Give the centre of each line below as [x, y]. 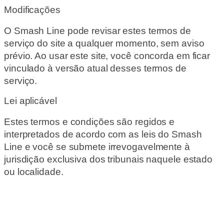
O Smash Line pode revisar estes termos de [97, 30]
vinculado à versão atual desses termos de [95, 68]
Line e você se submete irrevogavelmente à [97, 146]
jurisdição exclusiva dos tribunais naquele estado [108, 159]
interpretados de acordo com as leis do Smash [103, 134]
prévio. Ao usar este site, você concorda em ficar [107, 55]
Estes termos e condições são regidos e [89, 121]
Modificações [32, 10]
